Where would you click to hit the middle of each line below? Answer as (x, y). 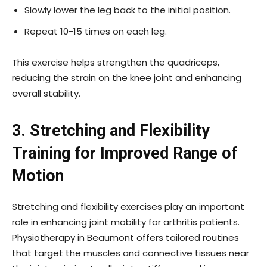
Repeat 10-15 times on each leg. (96, 31)
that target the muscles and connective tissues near (131, 253)
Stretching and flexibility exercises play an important (128, 206)
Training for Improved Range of (125, 153)
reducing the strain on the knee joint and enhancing (127, 77)
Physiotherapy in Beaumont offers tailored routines (125, 237)
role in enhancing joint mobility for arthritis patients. (126, 222)
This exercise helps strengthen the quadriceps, (116, 62)
